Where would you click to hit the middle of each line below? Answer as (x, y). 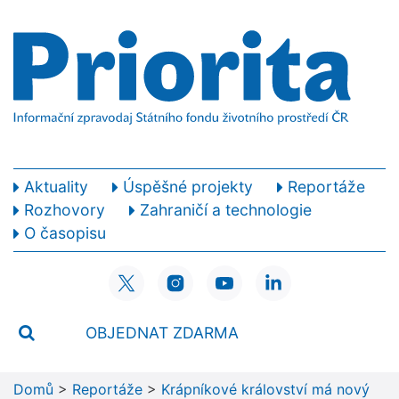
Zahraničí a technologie (225, 210)
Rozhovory (64, 210)
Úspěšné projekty (187, 187)
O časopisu (65, 233)
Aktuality (56, 187)
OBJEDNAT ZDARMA (162, 332)
